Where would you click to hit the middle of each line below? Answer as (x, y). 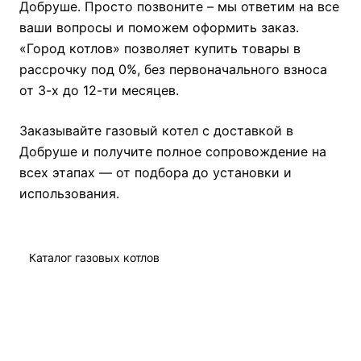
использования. (69, 193)
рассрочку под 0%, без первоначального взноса (173, 69)
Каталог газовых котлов (94, 257)
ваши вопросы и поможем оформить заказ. (159, 27)
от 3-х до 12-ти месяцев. (99, 90)
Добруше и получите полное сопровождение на (173, 151)
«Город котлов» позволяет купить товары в (160, 48)
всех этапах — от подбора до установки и (156, 172)
